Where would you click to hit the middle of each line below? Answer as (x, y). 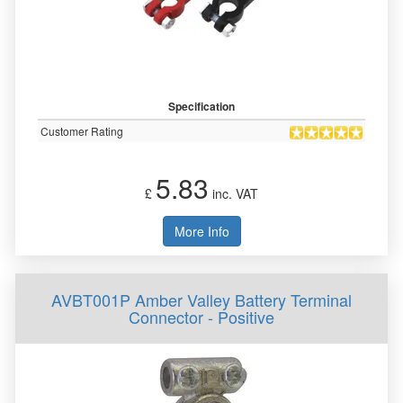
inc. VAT (233, 193)
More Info (201, 231)
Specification (201, 106)
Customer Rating (82, 131)
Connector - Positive (201, 317)
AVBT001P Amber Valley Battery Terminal (201, 300)
